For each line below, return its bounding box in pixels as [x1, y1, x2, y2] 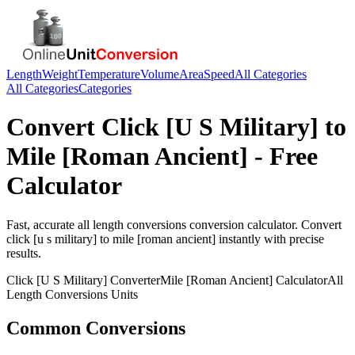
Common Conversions [6, 317, 185, 338]
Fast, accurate [6, 217, 78, 231]
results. [6, 246, 41, 260]
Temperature [78, 67, 140, 81]
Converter [107, 273, 160, 287]
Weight [42, 67, 78, 81]
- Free [248, 142, 318, 171]
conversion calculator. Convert [186, 217, 342, 231]
